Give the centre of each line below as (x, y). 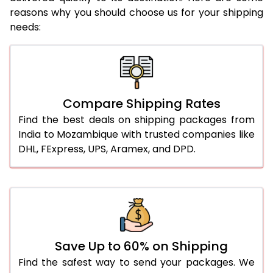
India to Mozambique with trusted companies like (136, 134)
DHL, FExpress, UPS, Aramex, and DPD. (107, 149)
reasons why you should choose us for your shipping (136, 12)
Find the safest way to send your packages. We (136, 262)
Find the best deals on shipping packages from (136, 119)
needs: (25, 27)
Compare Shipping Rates (141, 103)
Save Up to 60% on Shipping (141, 246)
